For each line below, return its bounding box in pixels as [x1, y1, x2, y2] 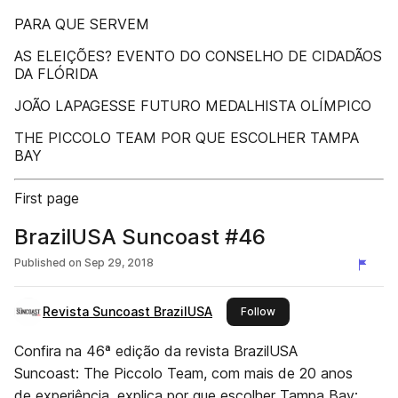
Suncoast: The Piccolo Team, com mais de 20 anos [14, 364, 353, 382]
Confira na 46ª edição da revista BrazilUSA [14, 342, 298, 360]
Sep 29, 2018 [84, 256, 154, 269]
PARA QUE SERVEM [14, 15, 149, 33]
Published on [14, 256, 82, 269]
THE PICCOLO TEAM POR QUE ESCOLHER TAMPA [14, 129, 359, 147]
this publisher [275, 304, 346, 317]
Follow [241, 305, 275, 318]
